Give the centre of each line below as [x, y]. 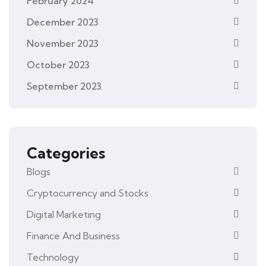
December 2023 [63, 22]
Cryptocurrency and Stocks [88, 193]
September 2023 [64, 86]
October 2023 [58, 64]
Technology [53, 257]
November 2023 [63, 43]
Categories [66, 153]
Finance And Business [73, 235]
